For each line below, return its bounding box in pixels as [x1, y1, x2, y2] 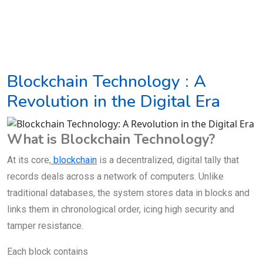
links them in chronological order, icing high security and [7, 204, 234, 215]
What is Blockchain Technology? [7, 130, 215, 149]
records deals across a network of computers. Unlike [7, 171, 224, 183]
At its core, [7, 154, 51, 166]
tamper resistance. [7, 220, 83, 232]
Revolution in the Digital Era [7, 89, 220, 113]
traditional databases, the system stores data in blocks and [7, 187, 249, 199]
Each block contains [7, 246, 88, 258]
